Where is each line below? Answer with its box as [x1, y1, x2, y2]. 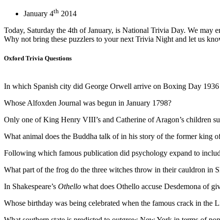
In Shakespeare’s [4, 182, 58, 191]
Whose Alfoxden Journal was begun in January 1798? [4, 99, 171, 108]
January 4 [24, 9, 54, 18]
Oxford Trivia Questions [4, 55, 72, 62]
